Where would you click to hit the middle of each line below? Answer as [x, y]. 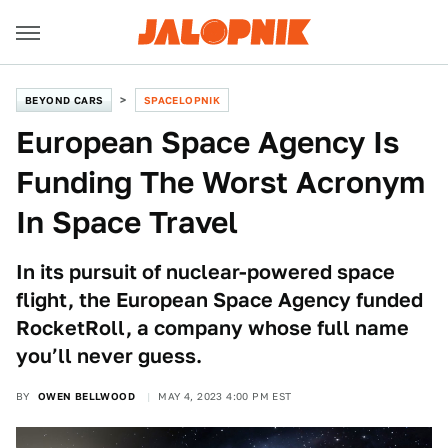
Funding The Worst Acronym [220, 182]
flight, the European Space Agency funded [219, 300]
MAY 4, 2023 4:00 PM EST [225, 396]
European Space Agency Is [207, 142]
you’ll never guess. [109, 356]
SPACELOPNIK [182, 100]
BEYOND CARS [64, 100]
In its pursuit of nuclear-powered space [205, 272]
